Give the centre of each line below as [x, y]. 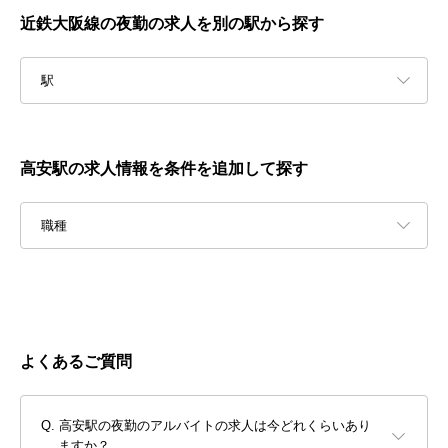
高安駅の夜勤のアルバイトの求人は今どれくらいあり [215, 426]
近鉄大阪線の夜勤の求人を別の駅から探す [172, 24]
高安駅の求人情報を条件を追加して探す [164, 169]
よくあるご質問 [76, 362]
